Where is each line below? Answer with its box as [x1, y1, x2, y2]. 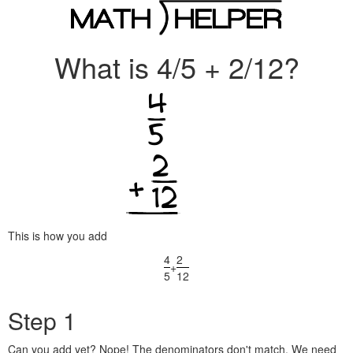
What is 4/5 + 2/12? [54, 46, 299, 87]
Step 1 [8, 303, 76, 337]
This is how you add [8, 228, 107, 243]
